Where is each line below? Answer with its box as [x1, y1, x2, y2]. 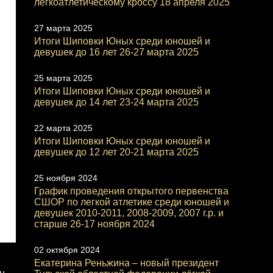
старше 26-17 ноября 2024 [34, 219, 155, 229]
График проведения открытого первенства [34, 186, 229, 196]
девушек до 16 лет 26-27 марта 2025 [34, 47, 199, 57]
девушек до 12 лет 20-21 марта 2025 [34, 147, 199, 157]
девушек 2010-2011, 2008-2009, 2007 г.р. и [34, 208, 224, 218]
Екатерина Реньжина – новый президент [34, 258, 219, 268]
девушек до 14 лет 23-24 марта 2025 [34, 97, 199, 107]
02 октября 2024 [34, 245, 100, 255]
